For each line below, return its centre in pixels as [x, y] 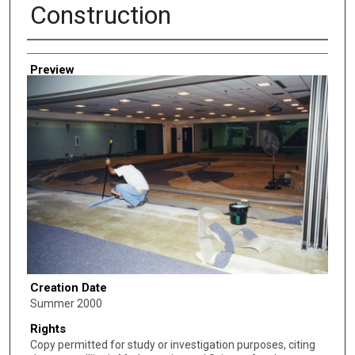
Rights [48, 328]
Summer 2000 [66, 304]
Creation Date [68, 288]
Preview [52, 70]
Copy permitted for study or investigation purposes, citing [172, 344]
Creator [46, 51]
